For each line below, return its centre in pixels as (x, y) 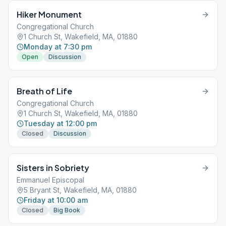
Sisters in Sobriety (53, 168)
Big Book (67, 210)
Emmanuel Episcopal (50, 180)
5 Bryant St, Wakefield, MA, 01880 (80, 190)
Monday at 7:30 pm (58, 47)
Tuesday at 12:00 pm (60, 123)
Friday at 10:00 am (56, 200)
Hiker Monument (49, 14)
